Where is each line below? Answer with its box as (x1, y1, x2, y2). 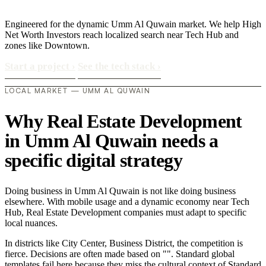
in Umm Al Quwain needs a (5, 129, 218, 151)
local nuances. (5, 218, 58, 229)
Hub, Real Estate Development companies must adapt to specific (5, 207, 246, 218)
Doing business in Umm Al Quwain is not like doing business (5, 186, 236, 197)
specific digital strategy (5, 149, 182, 171)
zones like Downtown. (5, 40, 90, 50)
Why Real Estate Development (5, 110, 242, 132)
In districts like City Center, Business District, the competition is (5, 238, 243, 249)
